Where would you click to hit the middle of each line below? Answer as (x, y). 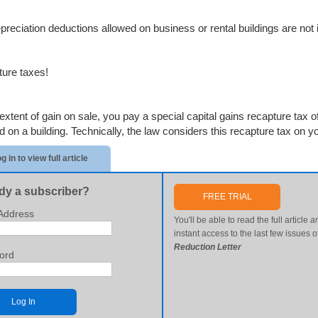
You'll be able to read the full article (242, 220)
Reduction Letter (208, 247)
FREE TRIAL (227, 197)
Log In (23, 302)
